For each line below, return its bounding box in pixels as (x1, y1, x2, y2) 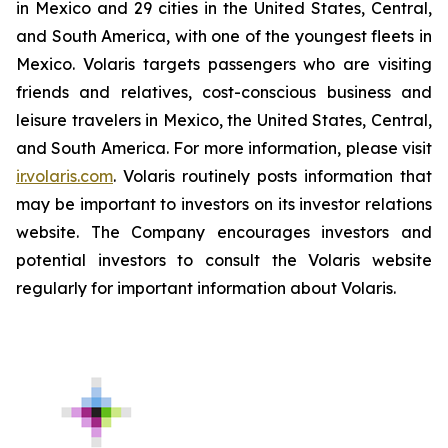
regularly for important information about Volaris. (16, 278, 396, 298)
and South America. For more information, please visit (16, 138, 432, 158)
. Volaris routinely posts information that (113, 166, 432, 186)
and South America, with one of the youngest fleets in (16, 26, 432, 46)
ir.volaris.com (16, 166, 113, 186)
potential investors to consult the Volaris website (16, 250, 432, 270)
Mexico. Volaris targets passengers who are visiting (16, 54, 432, 74)
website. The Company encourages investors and (16, 222, 432, 242)
